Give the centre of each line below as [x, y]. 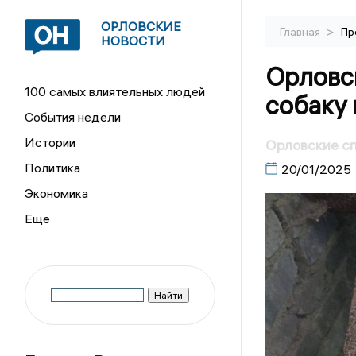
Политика [53, 168]
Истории [50, 142]
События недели [73, 117]
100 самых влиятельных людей [115, 91]
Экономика [57, 193]
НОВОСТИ [133, 41]
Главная [301, 32]
